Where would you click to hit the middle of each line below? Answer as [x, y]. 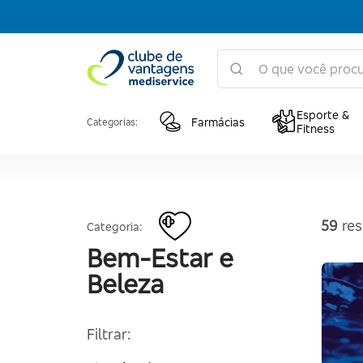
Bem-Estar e [160, 258]
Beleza [125, 284]
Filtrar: [109, 334]
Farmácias [218, 122]
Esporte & [323, 115]
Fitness [316, 128]
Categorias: [112, 122]
